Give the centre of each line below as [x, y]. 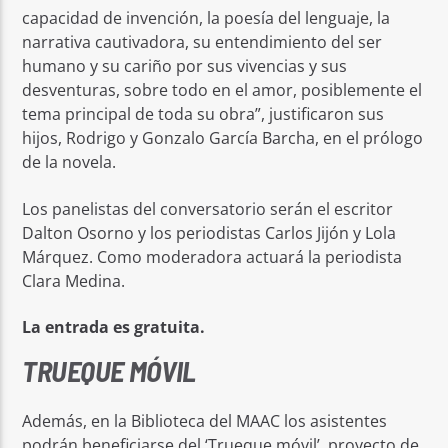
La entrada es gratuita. [114, 326]
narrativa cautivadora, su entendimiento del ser [202, 42]
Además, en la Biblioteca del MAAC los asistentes [205, 420]
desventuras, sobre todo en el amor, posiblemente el [222, 90]
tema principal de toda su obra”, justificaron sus [203, 114]
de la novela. [69, 162]
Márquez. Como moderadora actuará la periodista [212, 256]
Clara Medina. [74, 280]
